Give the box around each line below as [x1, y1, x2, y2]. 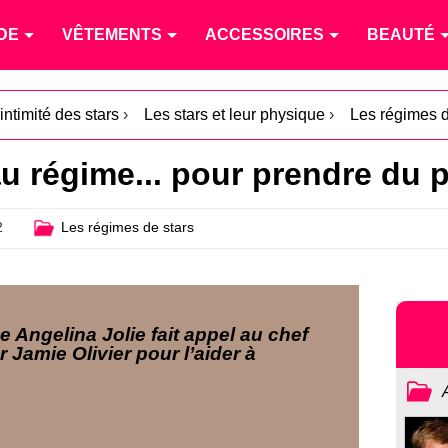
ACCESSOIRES [205, 26, 324, 43]
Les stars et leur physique [144, 106, 325, 123]
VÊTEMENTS [62, 26, 162, 43]
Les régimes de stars [60, 219, 194, 236]
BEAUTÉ [367, 26, 435, 43]
